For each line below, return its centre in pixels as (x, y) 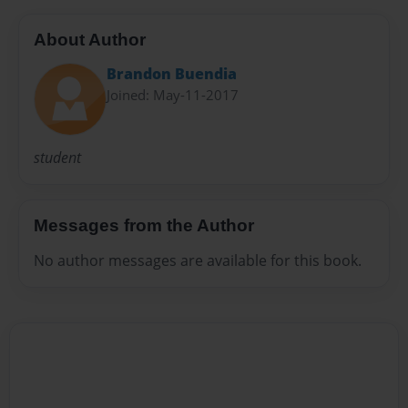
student (57, 158)
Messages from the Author (144, 226)
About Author (90, 40)
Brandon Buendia (172, 74)
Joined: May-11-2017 (173, 95)
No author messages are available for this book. (198, 260)
